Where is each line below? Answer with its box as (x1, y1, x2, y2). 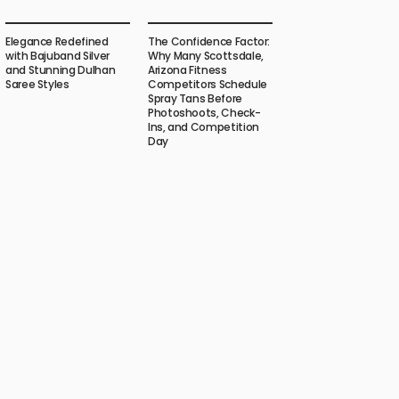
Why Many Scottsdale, (148, 48, 264, 64)
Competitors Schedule (148, 77, 267, 93)
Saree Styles (5, 77, 69, 93)
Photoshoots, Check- (148, 105, 261, 121)
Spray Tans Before (148, 91, 242, 107)
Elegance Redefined (5, 34, 109, 50)
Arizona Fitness (148, 62, 227, 78)
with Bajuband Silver (5, 48, 110, 64)
